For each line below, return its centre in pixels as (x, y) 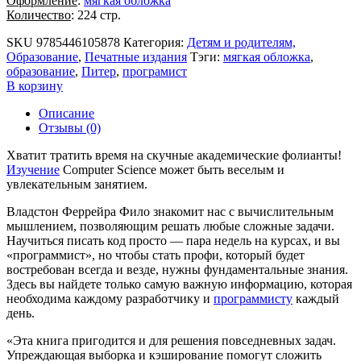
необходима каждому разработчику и (110, 299)
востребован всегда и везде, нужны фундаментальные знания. (177, 270)
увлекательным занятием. (77, 185)
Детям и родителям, (241, 43)
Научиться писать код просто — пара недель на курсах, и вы (173, 241)
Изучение (33, 170)
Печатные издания (136, 57)
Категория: (154, 43)
